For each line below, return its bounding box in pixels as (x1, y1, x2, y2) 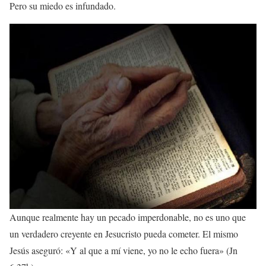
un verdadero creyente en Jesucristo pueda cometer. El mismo (9, 227, 238, 240)
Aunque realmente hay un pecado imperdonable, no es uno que (9, 210, 246, 223)
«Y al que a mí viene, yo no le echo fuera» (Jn (65, 243, 237, 256)
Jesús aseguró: (9, 243, 65, 256)
